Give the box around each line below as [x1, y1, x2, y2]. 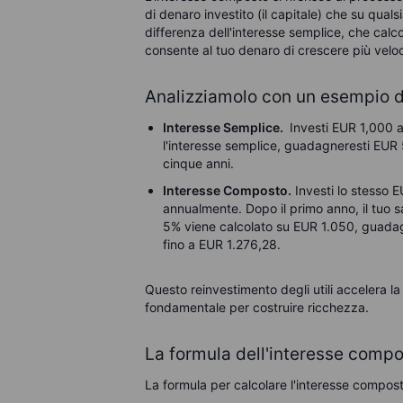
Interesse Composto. [163, 183, 292, 198]
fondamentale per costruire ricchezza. [145, 300, 370, 315]
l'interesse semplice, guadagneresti [163, 138, 374, 153]
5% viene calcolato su [163, 219, 294, 234]
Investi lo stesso [291, 183, 393, 198]
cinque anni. [163, 156, 235, 171]
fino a [163, 237, 200, 252]
